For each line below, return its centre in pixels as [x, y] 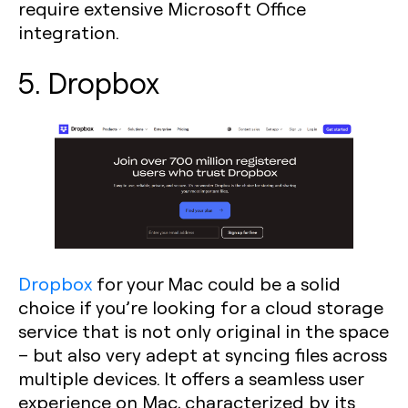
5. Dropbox [89, 82]
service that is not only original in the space [204, 330]
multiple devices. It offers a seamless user [191, 377]
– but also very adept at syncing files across [203, 354]
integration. [69, 32]
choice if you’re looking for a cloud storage [201, 306]
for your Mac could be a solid [216, 283]
